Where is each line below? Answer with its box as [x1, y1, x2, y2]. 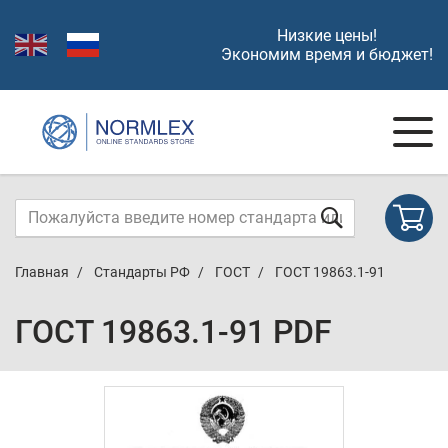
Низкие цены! [277, 26, 377, 45]
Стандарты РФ [94, 264, 190, 280]
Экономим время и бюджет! [221, 45, 433, 64]
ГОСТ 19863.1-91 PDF [15, 313, 332, 351]
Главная [15, 264, 69, 280]
